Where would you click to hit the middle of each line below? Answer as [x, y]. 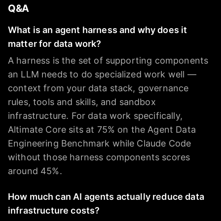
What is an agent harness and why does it [98, 30]
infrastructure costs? [54, 211]
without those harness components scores [99, 157]
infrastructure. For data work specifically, [95, 116]
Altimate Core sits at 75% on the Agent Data [102, 130]
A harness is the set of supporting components [108, 61]
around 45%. [35, 171]
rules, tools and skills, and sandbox [82, 102]
